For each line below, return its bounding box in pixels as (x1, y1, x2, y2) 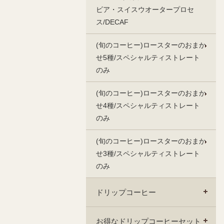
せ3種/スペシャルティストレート (96, 149, 200, 157)
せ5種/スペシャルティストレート (96, 53, 200, 61)
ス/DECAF (96, 18, 128, 26)
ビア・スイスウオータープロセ (96, 5, 194, 13)
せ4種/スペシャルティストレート (96, 101, 200, 109)
